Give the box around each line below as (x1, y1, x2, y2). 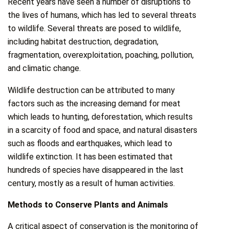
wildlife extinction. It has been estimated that (8, 151, 173, 162)
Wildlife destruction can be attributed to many (8, 85, 175, 95)
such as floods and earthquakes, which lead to (8, 138, 173, 148)
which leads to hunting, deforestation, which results (8, 111, 193, 122)
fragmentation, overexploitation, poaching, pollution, (8, 50, 194, 60)
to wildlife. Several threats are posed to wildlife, (8, 24, 181, 34)
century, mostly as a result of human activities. (8, 178, 175, 188)
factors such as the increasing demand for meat (8, 98, 181, 108)
